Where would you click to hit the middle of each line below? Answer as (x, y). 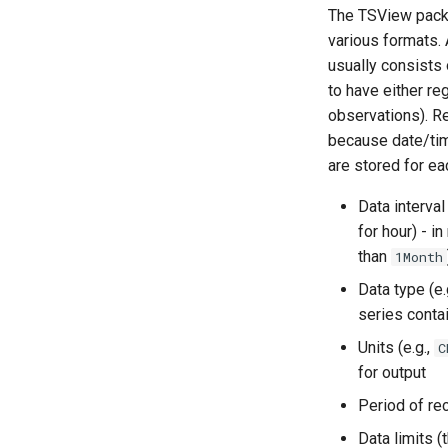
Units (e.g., (396, 347)
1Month (419, 257)
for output (392, 372)
